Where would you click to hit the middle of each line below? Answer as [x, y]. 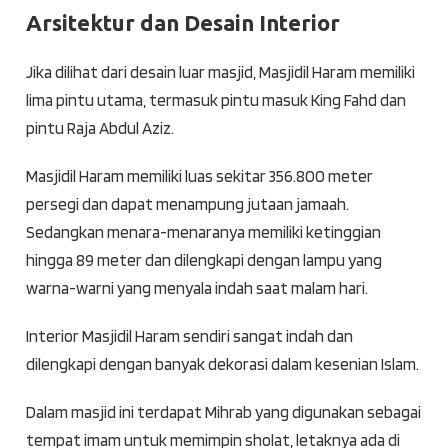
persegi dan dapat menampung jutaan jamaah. [187, 204]
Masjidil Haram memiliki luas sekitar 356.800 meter [199, 176]
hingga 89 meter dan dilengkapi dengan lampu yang [203, 260]
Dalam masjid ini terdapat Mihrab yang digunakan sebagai [223, 412]
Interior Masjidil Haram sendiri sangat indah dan [189, 336]
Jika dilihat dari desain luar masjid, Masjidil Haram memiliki [220, 72]
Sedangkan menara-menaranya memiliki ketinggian [203, 232]
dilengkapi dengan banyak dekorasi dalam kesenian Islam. [222, 364]
